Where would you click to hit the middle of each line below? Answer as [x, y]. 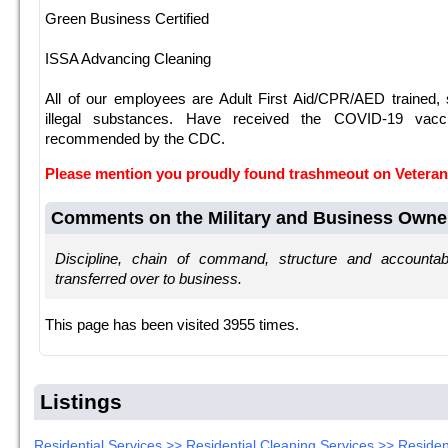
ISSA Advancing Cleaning [128, 58]
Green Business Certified [127, 18]
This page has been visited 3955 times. [172, 324]
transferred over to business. [149, 279]
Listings [81, 401]
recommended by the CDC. [135, 138]
